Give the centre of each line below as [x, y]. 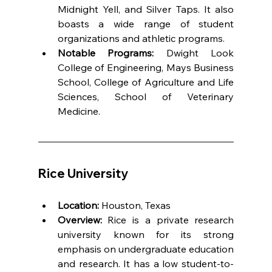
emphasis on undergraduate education [146, 249]
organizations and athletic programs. [141, 38]
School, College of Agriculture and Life [146, 82]
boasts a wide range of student [146, 23]
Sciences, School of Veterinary [146, 96]
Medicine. [79, 111]
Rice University [83, 173]
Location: [78, 205]
